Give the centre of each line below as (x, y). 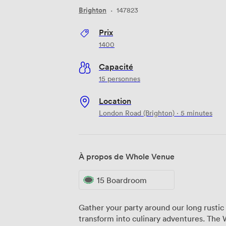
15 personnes (120, 78)
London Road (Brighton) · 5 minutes (156, 112)
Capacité (116, 66)
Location (115, 101)
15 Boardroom (122, 180)
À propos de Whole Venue (127, 156)
